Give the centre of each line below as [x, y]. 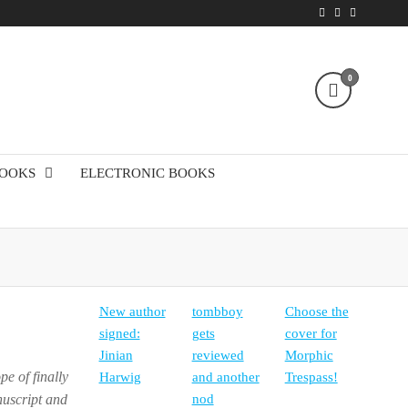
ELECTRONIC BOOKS [148, 173]
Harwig [120, 377]
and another [225, 377]
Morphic [309, 355]
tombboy [217, 311]
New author [132, 311]
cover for [311, 333]
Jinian [116, 355]
